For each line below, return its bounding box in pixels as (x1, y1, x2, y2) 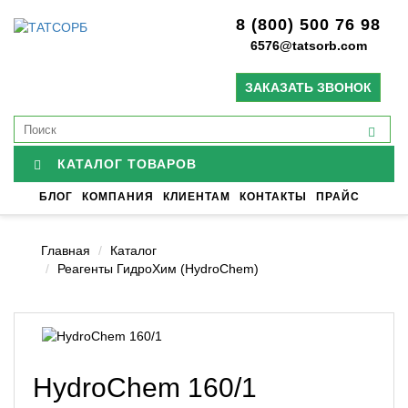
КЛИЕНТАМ (163, 189, 230, 203)
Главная (41, 242, 90, 258)
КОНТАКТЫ (240, 189, 307, 203)
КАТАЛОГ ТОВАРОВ (57, 156, 197, 171)
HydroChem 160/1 (33, 372, 257, 403)
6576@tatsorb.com (250, 38, 367, 53)
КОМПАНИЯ (82, 189, 154, 203)
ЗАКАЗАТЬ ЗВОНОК (245, 80, 372, 95)
